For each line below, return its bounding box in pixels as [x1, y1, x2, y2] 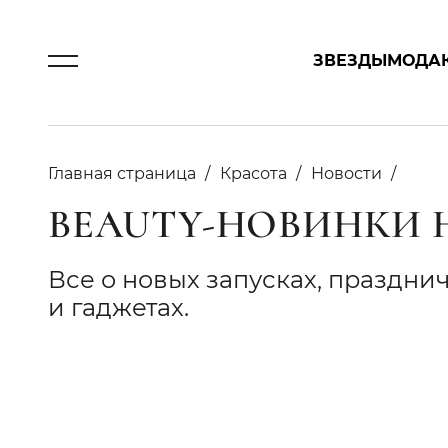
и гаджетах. [48, 293, 189, 322]
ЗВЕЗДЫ [313, 51, 388, 70]
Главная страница [48, 164, 196, 183]
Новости [311, 164, 382, 183]
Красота [220, 164, 287, 183]
